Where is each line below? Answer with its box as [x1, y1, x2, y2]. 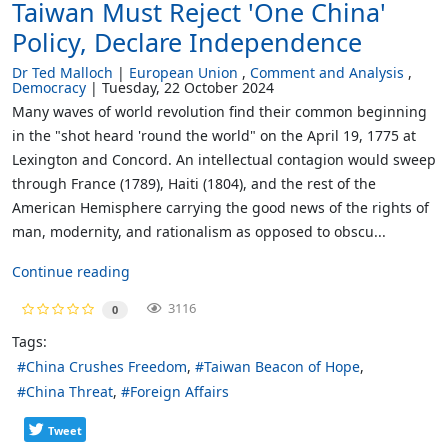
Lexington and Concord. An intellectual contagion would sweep [12, 150, 436, 170]
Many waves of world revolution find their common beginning [12, 102, 427, 122]
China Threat [26, 382, 113, 402]
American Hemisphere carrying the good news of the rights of [12, 198, 429, 218]
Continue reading [12, 262, 130, 282]
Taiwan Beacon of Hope [204, 356, 360, 376]
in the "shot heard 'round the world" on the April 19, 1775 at [12, 126, 416, 146]
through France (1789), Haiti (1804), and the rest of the [12, 174, 376, 194]
